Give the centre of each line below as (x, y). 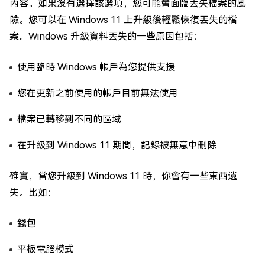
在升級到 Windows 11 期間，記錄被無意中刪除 (117, 145)
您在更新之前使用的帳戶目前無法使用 (98, 93)
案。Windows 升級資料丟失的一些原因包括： (106, 36)
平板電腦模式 (46, 249)
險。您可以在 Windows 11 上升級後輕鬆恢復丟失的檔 (123, 20)
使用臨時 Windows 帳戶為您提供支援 (96, 67)
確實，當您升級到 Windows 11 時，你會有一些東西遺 (123, 176)
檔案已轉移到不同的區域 (69, 119)
